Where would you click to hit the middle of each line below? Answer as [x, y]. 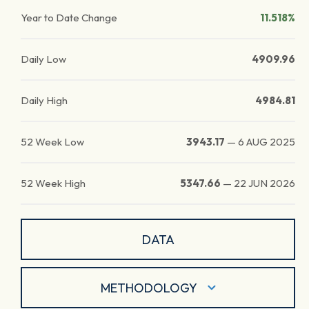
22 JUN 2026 [265, 183]
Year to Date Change [69, 18]
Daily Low [43, 59]
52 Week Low [52, 142]
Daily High [44, 100]
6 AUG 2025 [267, 142]
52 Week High [53, 183]
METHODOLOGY [149, 288]
